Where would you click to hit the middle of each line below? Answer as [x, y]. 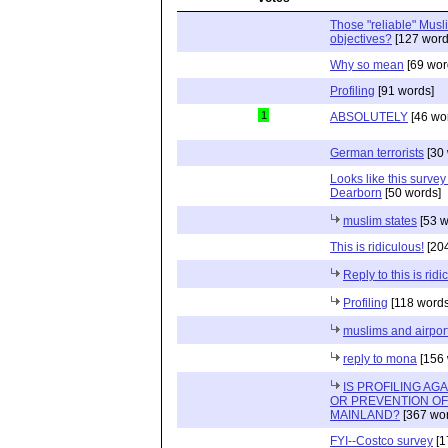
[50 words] [411, 192]
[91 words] [404, 90]
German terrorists [377, 152]
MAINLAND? [365, 414]
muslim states [380, 220]
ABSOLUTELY [369, 116]
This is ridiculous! [377, 246]
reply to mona [380, 358]
